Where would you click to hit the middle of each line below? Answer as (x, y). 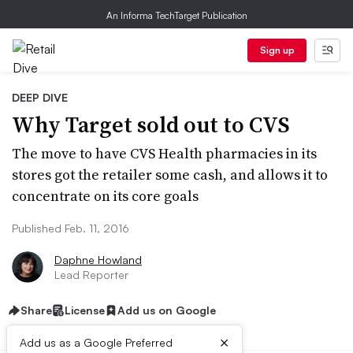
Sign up (277, 50)
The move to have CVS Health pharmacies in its (164, 153)
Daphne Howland (98, 260)
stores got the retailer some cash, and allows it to (170, 175)
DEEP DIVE (40, 97)
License (85, 310)
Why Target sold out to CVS (151, 124)
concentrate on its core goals (105, 196)
